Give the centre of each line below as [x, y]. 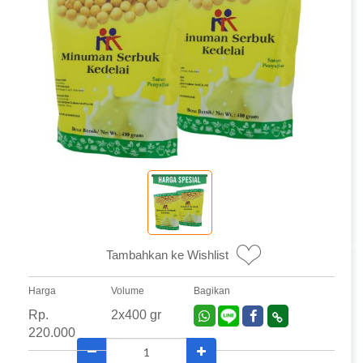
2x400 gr [136, 315]
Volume [128, 291]
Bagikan [212, 291]
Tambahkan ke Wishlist [167, 255]
